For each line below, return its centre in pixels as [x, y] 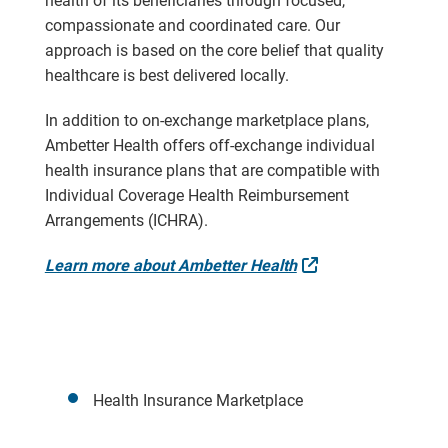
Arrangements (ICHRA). [126, 220]
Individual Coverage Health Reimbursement [196, 195]
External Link [363, 261]
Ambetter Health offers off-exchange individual [209, 145]
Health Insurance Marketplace [197, 400]
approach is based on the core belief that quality [214, 50]
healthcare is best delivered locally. [166, 75]
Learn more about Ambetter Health [170, 265]
